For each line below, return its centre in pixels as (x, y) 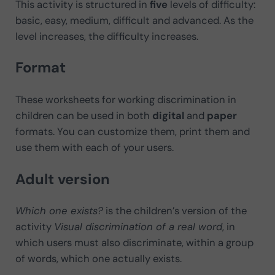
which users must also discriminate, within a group (134, 243)
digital (168, 116)
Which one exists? (59, 211)
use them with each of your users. (94, 148)
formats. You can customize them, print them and (132, 132)
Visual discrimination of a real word (138, 227)
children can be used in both (83, 116)
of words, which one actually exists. (98, 259)
